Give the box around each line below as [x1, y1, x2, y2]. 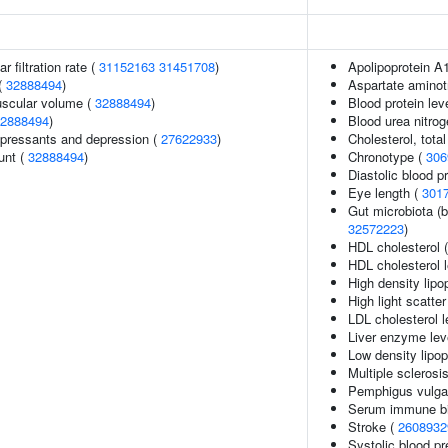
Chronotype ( [348, 147, 426, 166]
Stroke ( [348, 417, 398, 436]
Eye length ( [348, 183, 422, 202]
